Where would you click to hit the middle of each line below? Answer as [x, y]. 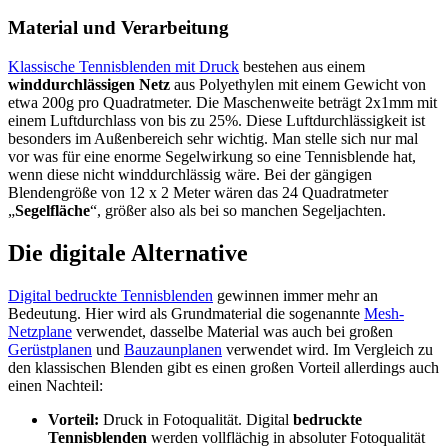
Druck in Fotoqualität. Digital [196, 419]
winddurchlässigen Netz [89, 85]
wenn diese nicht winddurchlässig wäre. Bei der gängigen [190, 175]
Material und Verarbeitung [118, 28]
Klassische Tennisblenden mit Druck [123, 67]
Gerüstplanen [50, 349]
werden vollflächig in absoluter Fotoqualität [286, 437]
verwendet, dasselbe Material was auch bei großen [232, 331]
